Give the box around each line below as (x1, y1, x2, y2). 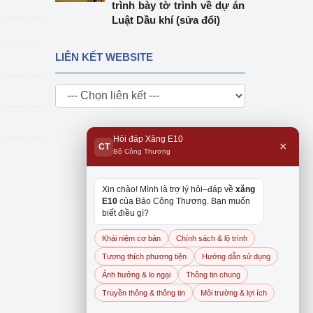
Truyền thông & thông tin (102, 289, 185, 297)
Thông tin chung (186, 270, 240, 279)
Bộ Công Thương (113, 147, 170, 155)
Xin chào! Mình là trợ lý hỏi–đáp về (102, 184, 235, 194)
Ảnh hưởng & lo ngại (102, 270, 170, 279)
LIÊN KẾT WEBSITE (54, 51, 153, 63)
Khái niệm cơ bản (102, 234, 161, 242)
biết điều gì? (102, 208, 149, 218)
